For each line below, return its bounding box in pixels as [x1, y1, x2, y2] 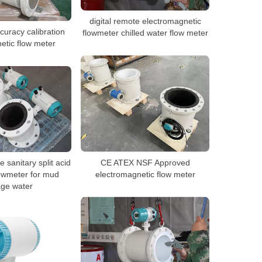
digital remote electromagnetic [89, 16, 201, 26]
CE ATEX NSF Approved [100, 157, 190, 167]
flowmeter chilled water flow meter [82, 27, 208, 37]
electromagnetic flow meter [95, 169, 195, 179]
